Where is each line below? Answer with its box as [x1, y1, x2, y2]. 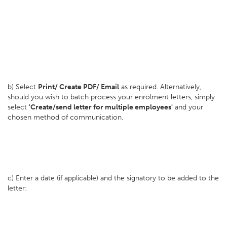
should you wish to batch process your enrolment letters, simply [8, 93, 215, 101]
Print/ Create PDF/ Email [38, 83, 119, 91]
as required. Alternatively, [119, 83, 201, 91]
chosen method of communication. [8, 113, 123, 122]
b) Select [8, 83, 38, 91]
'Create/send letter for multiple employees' [29, 103, 173, 111]
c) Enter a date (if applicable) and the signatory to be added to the [8, 174, 219, 182]
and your [173, 103, 203, 111]
